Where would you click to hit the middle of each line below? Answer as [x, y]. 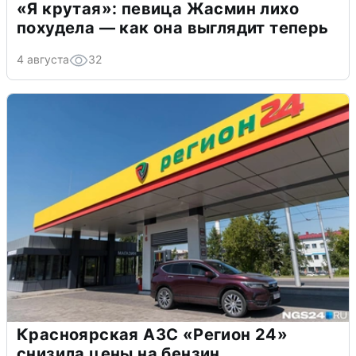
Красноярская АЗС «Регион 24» [153, 334]
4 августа [43, 59]
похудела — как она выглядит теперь [173, 27]
